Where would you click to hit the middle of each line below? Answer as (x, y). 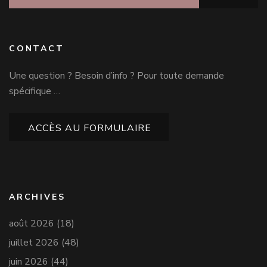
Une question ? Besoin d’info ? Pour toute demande (117, 75)
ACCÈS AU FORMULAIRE (90, 128)
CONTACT (37, 48)
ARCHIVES (37, 197)
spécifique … (35, 91)
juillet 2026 (34, 242)
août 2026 (32, 223)
